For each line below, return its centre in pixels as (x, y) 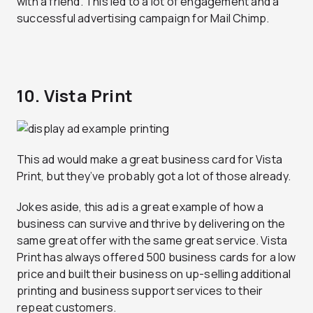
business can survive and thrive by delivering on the (151, 224)
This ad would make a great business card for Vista (150, 160)
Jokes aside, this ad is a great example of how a (140, 207)
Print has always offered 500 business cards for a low (156, 257)
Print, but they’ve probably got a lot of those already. (154, 176)
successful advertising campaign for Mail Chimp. (143, 18)
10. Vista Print (75, 95)
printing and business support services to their (140, 291)
